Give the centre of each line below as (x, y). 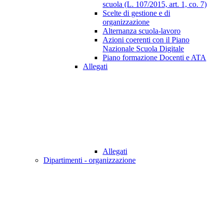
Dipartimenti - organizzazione (90, 160)
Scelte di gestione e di (136, 13)
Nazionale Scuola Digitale (143, 49)
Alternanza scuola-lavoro (142, 31)
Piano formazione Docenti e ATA (154, 58)
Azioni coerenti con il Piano (146, 40)
